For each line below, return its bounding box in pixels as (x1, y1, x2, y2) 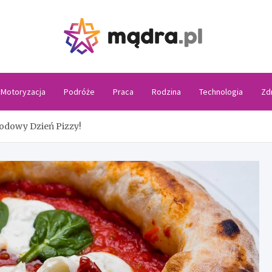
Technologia (199, 86, 243, 97)
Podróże (63, 86, 95, 97)
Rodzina (151, 86, 181, 97)
